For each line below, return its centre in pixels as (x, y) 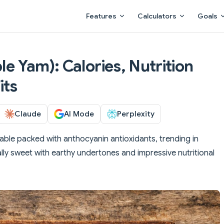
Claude (28, 113)
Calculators (157, 16)
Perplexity (136, 113)
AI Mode (79, 113)
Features (101, 16)
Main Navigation (109, 6)
